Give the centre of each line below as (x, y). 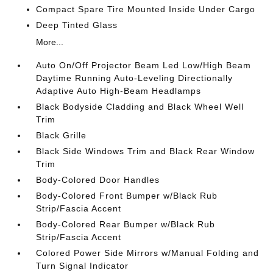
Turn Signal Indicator (83, 266)
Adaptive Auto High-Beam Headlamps (119, 91)
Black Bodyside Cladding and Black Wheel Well (140, 107)
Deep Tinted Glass (77, 25)
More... (50, 42)
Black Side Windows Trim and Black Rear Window (146, 151)
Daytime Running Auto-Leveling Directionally (135, 78)
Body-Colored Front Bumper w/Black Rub (127, 196)
